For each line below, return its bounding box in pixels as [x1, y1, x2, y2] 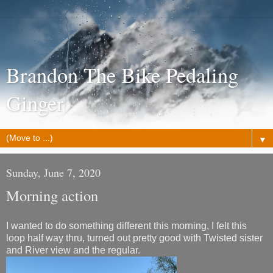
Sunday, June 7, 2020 [6, 165, 101, 180]
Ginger [6, 89, 64, 117]
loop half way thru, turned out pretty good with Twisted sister [6, 232, 263, 243]
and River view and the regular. [6, 244, 140, 255]
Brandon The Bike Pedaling [6, 61, 238, 89]
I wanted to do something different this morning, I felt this [6, 220, 247, 231]
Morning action [6, 185, 98, 205]
